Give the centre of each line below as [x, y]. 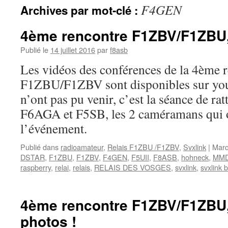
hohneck [195, 157]
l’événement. [54, 128]
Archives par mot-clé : [81, 10]
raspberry [36, 167]
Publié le [34, 50]
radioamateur [82, 147]
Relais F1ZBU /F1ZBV [143, 147]
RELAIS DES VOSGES [133, 167]
